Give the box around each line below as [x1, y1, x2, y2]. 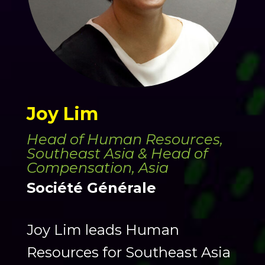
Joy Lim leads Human [26, 221, 179, 239]
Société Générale [26, 179, 156, 197]
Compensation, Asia [26, 159, 169, 177]
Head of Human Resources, [26, 131, 223, 148]
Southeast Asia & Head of [26, 145, 208, 163]
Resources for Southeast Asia [26, 244, 231, 261]
